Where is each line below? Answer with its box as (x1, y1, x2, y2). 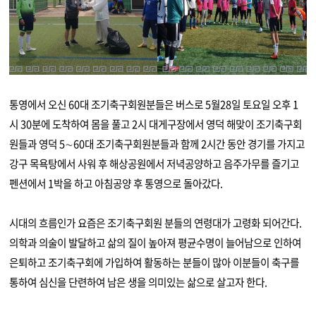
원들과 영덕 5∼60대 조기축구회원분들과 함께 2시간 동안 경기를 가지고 (9, 136, 305, 152)
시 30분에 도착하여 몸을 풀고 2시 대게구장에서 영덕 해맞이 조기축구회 (9, 116, 303, 133)
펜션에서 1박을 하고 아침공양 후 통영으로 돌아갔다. (9, 176, 224, 192)
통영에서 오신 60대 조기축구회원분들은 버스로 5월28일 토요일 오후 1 (9, 97, 299, 113)
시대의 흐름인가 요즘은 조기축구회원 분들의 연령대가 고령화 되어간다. (9, 215, 303, 231)
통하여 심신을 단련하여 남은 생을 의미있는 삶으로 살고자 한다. (9, 274, 268, 291)
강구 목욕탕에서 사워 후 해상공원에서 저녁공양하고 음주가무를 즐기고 (9, 156, 300, 172)
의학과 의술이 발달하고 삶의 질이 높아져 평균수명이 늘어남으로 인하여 (9, 235, 302, 251)
